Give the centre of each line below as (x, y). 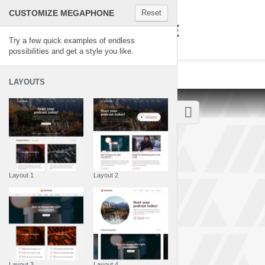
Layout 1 (21, 175)
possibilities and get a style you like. (71, 51)
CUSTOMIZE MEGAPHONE (62, 13)
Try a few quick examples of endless (72, 41)
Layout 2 (106, 175)
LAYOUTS (27, 82)
